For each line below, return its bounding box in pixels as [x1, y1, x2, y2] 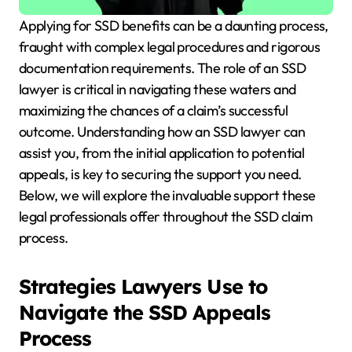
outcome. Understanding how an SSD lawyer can [19, 123, 306, 141]
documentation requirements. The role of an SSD [19, 59, 306, 78]
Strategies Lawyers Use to [19, 273, 267, 299]
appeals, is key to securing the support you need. [19, 165, 302, 184]
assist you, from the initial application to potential [19, 144, 305, 163]
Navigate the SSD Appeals [19, 299, 270, 325]
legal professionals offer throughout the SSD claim [19, 207, 312, 226]
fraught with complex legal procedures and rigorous [19, 38, 320, 57]
